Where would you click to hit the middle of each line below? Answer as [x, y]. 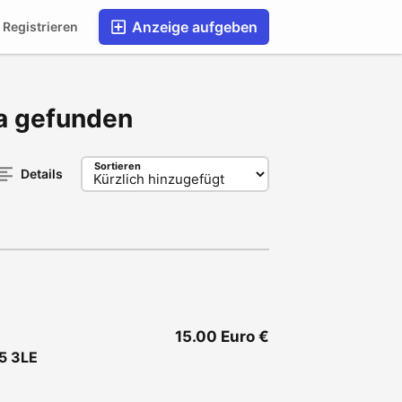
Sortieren [118, 166]
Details [42, 174]
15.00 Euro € [222, 336]
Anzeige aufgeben [193, 27]
